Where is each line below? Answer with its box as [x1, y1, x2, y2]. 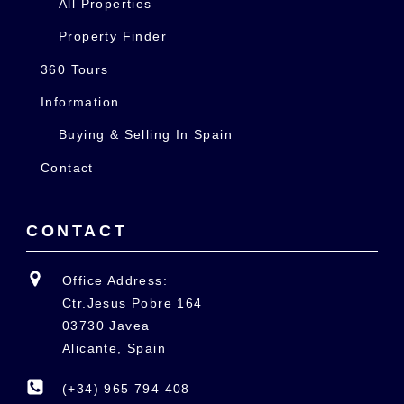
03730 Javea [61, 317, 151, 333]
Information [40, 94, 120, 109]
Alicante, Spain [61, 340, 166, 355]
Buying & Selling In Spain [58, 127, 233, 142]
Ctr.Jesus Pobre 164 [61, 295, 203, 310]
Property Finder [58, 29, 167, 44]
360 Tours [40, 61, 109, 77]
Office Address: [61, 272, 168, 288]
